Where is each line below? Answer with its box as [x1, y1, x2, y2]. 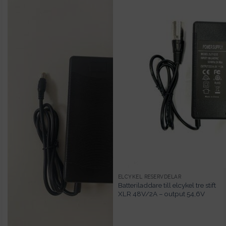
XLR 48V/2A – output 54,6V [118, 189, 205, 198]
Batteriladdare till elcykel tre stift [118, 181, 216, 189]
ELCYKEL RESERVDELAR [118, 173, 182, 180]
